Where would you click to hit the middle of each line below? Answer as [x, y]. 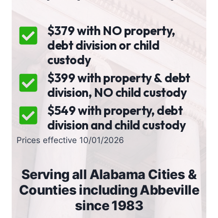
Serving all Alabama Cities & [109, 174]
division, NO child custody [117, 92]
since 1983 [109, 205]
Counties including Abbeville [109, 190]
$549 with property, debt [115, 110]
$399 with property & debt [119, 78]
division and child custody [117, 125]
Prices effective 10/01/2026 [70, 140]
